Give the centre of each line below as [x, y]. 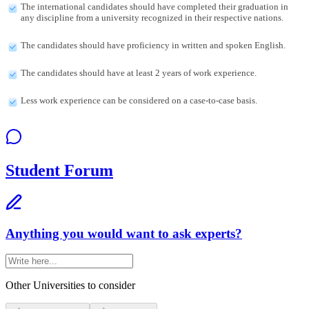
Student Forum [59, 171]
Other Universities [47, 286]
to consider [111, 286]
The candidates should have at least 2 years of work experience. [140, 73]
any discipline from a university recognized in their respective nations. [153, 18]
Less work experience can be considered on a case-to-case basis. [139, 101]
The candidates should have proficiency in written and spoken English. [154, 46]
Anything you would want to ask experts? [124, 233]
